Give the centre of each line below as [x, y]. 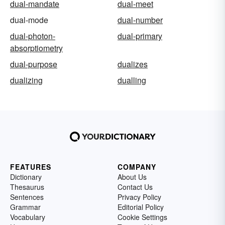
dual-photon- [33, 36]
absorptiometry [36, 48]
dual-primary [140, 36]
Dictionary [26, 177]
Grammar [25, 207]
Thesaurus [27, 187]
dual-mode [29, 20]
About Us [132, 177]
